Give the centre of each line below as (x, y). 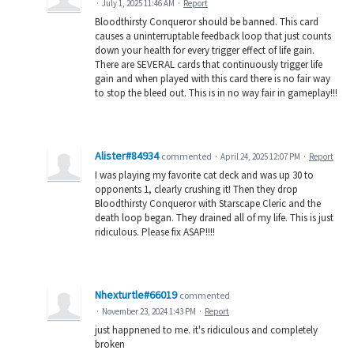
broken (110, 344)
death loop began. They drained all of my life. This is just (214, 217)
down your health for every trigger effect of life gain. (205, 50)
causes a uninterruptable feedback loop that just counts (213, 36)
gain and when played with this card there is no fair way (213, 78)
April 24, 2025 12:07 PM (260, 156)
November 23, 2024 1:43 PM (149, 311)
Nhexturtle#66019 (136, 294)
